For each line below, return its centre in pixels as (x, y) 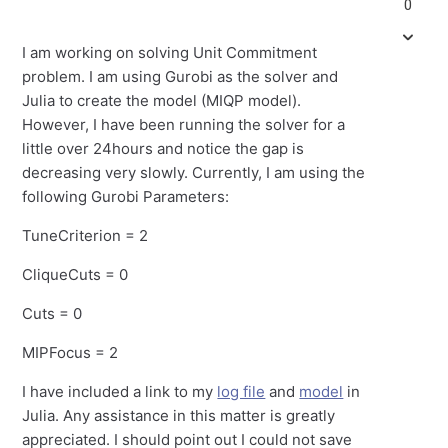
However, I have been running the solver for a (184, 124)
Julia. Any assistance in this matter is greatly (179, 415)
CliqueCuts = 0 (75, 274)
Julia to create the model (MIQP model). (162, 100)
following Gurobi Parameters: (126, 196)
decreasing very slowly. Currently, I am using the (194, 172)
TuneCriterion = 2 (85, 235)
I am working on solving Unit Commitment (170, 52)
